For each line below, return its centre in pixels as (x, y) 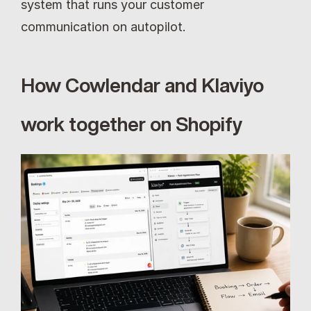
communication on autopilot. (103, 27)
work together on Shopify (132, 124)
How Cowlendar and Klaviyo (142, 85)
